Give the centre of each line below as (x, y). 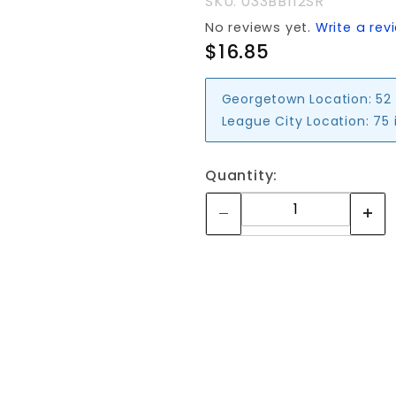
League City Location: (295, 121)
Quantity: (242, 175)
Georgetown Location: (297, 99)
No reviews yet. (260, 27)
